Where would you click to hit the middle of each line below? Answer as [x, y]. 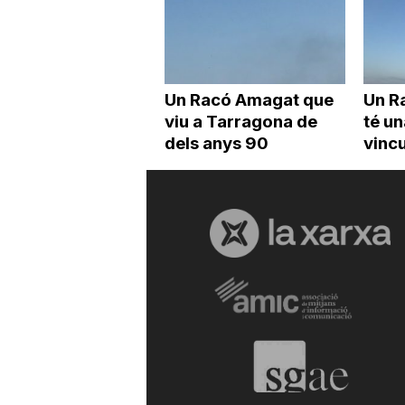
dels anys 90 [216, 143]
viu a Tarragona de [240, 121]
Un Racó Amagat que [249, 99]
